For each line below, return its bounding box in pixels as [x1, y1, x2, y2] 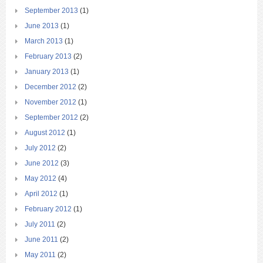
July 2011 [25, 220, 55, 229]
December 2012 [25, 83, 76, 92]
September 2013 [25, 6, 78, 15]
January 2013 [25, 68, 69, 76]
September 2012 [25, 113, 78, 122]
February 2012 [25, 205, 72, 214]
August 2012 [25, 129, 65, 137]
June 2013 [25, 22, 59, 31]
